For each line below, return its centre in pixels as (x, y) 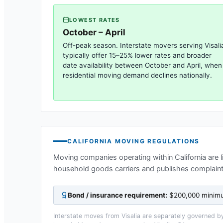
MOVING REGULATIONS (156, 141)
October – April (94, 32)
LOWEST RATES (95, 20)
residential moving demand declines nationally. (137, 75)
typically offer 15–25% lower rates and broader (137, 55)
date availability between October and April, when (142, 65)
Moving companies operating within (114, 157)
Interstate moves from (87, 216)
